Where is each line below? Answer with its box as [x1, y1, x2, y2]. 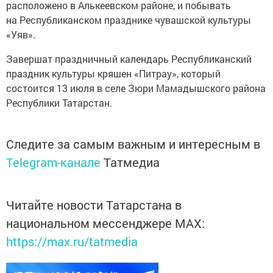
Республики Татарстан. [6, 96, 112, 109]
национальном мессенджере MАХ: [6, 214, 205, 231]
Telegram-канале [6, 154, 101, 170]
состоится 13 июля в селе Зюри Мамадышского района [6, 81, 266, 94]
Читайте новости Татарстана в [6, 196, 182, 213]
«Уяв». [6, 27, 35, 41]
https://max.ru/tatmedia [6, 233, 138, 249]
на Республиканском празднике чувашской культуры [6, 13, 251, 26]
